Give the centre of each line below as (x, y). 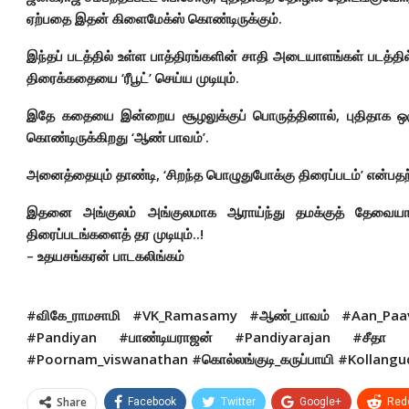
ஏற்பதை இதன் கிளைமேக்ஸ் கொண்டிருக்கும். (154, 18)
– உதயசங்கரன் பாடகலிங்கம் (105, 256)
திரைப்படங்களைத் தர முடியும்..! (115, 234)
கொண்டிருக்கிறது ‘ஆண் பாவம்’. (118, 137)
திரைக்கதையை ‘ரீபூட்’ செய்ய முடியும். (133, 78)
